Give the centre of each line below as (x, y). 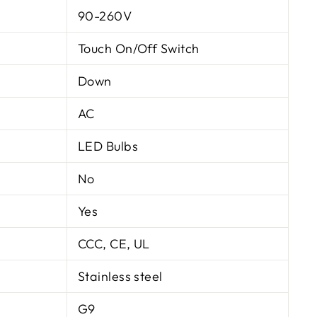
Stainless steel (120, 276)
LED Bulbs (108, 146)
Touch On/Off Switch (139, 48)
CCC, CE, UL (114, 244)
